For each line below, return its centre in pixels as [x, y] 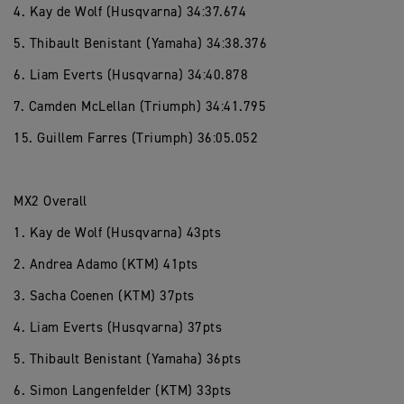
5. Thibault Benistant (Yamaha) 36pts [127, 359]
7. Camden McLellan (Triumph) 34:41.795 [140, 107]
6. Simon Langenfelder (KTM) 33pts [123, 391]
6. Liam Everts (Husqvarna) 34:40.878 [131, 75]
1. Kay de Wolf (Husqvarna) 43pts [117, 233]
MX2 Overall [50, 202]
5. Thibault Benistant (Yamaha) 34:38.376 [140, 44]
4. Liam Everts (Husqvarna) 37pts [118, 328]
